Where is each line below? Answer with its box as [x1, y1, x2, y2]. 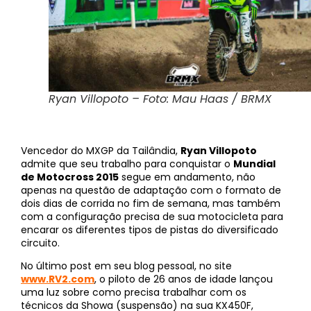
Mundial [233, 156, 276, 171]
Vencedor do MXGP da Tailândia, [21, 143, 180, 158]
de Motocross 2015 [21, 169, 119, 184]
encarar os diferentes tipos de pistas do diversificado [21, 222, 278, 237]
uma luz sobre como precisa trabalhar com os [21, 285, 246, 300]
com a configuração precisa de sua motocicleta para [21, 209, 283, 224]
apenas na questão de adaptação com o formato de [21, 183, 281, 197]
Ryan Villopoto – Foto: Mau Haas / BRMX [49, 91, 271, 108]
